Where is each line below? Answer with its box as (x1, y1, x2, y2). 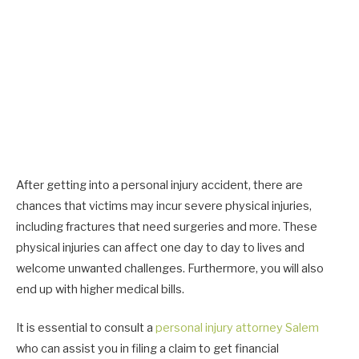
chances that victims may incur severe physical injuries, (16, 199, 312, 213)
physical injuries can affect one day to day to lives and (16, 240, 305, 255)
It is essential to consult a (16, 321, 155, 336)
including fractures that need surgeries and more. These (16, 220, 317, 234)
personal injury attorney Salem (155, 321, 319, 336)
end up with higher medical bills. (16, 282, 187, 296)
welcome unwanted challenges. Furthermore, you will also (16, 261, 324, 276)
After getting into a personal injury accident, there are (16, 178, 303, 192)
